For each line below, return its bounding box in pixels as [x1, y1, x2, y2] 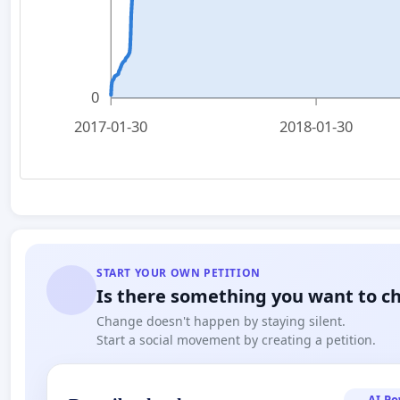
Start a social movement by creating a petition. [96, 331, 376, 349]
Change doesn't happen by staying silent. [96, 312, 346, 330]
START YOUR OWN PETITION [96, 265, 261, 281]
